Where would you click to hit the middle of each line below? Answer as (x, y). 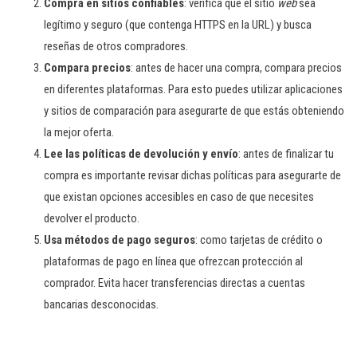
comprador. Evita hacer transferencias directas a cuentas (175, 283)
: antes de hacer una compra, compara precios (236, 68)
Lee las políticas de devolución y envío (141, 154)
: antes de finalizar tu (286, 154)
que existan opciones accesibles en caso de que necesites (179, 197)
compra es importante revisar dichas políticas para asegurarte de (192, 175)
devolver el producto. (93, 218)
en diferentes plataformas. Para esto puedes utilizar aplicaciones (193, 89)
